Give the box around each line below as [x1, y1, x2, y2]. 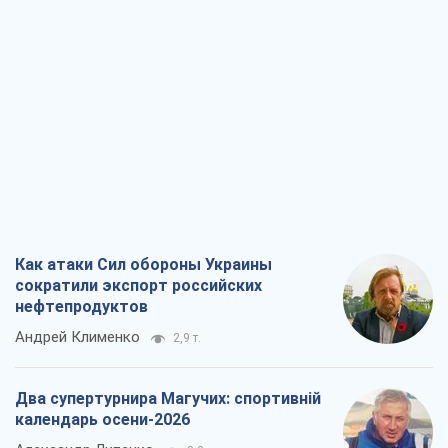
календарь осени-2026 [15, 410, 190, 430]
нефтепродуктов [15, 297, 148, 317]
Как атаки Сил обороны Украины [15, 255, 272, 275]
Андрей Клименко [15, 328, 140, 347]
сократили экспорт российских [15, 276, 262, 296]
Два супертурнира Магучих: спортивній [15, 389, 321, 409]
